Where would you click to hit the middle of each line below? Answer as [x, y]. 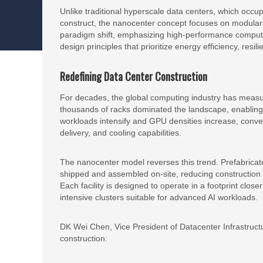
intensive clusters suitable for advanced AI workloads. [159, 197]
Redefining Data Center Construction [134, 76]
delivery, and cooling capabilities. [121, 133]
